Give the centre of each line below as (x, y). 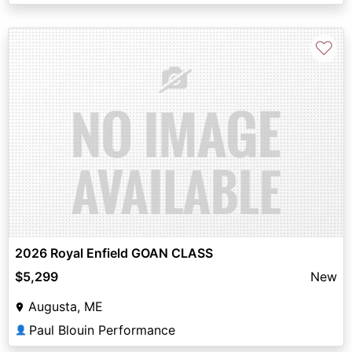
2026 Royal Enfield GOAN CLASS (114, 253)
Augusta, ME (66, 306)
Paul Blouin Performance (102, 330)
